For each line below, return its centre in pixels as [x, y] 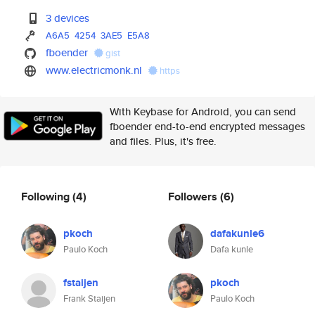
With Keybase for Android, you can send [203, 111]
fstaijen [81, 283]
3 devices [68, 18]
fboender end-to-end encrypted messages [207, 126]
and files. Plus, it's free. [163, 141]
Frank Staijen [89, 298]
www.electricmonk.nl [94, 70]
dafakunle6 [237, 233]
